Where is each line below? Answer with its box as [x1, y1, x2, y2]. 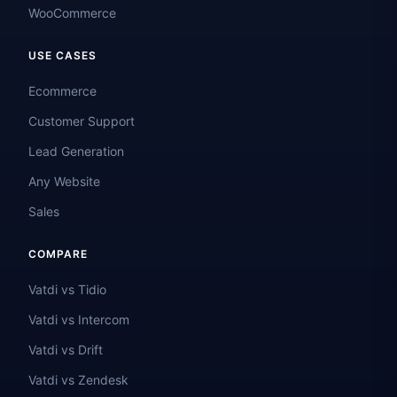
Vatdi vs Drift [28, 342, 103, 357]
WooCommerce [28, 5, 116, 20]
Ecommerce [28, 83, 97, 98]
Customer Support [28, 113, 135, 128]
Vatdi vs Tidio [28, 282, 106, 297]
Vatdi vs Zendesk [28, 372, 128, 387]
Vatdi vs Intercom [28, 312, 129, 327]
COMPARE [28, 247, 88, 261]
